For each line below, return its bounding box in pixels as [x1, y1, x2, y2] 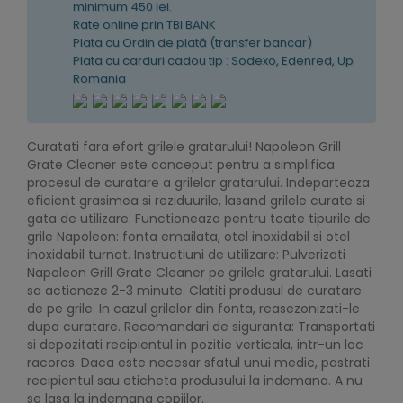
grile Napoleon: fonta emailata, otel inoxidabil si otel [27, 228, 350, 246]
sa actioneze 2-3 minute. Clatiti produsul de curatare [27, 282, 362, 300]
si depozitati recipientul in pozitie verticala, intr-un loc [27, 336, 363, 354]
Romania [73, 70, 126, 88]
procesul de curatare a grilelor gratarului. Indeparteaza [27, 174, 370, 193]
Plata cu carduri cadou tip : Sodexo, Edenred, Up [73, 52, 354, 70]
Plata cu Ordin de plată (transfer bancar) [73, 34, 312, 52]
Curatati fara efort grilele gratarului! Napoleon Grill [27, 138, 341, 157]
